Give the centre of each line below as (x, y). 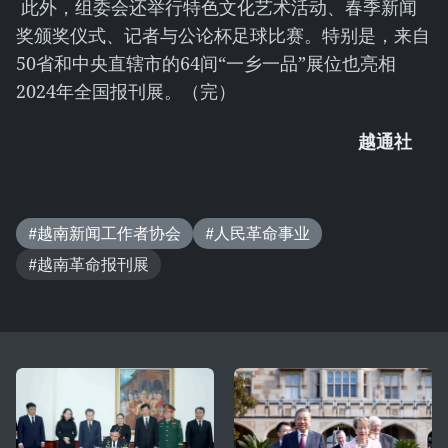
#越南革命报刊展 (88, 264)
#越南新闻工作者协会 (104, 233)
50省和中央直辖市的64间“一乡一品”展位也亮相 (206, 63)
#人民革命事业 (257, 233)
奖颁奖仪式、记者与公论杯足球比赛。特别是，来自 (223, 35)
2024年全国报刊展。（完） (126, 91)
